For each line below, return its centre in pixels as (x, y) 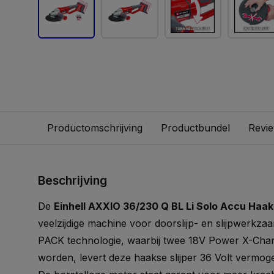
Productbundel (195, 128)
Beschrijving (72, 180)
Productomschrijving (95, 128)
